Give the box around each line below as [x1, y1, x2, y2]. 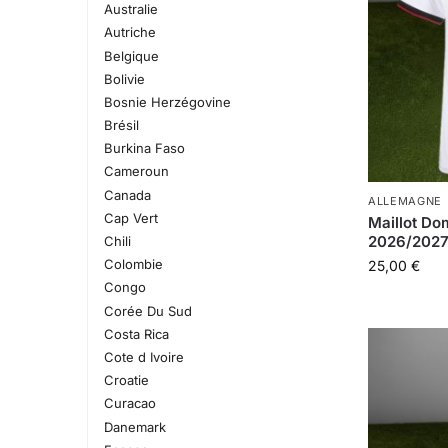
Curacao [103, 395, 156, 412]
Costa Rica [103, 325, 169, 342]
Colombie [103, 256, 163, 273]
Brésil [103, 117, 139, 134]
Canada [103, 186, 151, 203]
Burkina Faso [103, 140, 185, 157]
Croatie [103, 372, 149, 389]
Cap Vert [103, 209, 158, 226]
